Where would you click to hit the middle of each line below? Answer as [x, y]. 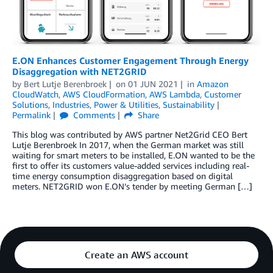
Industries [71, 105]
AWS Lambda [175, 94]
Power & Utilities [126, 105]
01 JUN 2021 [153, 84]
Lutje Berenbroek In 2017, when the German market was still [128, 145]
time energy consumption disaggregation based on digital [122, 176]
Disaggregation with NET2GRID [80, 72]
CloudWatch [35, 94]
